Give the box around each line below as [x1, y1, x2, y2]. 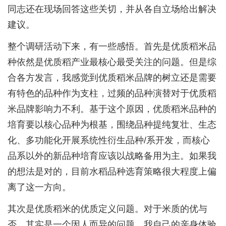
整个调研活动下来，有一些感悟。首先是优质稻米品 [8, 41, 216, 51]
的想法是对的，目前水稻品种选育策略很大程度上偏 [8, 166, 216, 177]
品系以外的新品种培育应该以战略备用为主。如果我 [8, 151, 216, 161]
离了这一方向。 [8, 182, 71, 192]
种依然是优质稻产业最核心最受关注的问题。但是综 [8, 57, 216, 67]
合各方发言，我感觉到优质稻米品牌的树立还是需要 [8, 73, 216, 83]
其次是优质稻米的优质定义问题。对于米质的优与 [8, 204, 207, 214]
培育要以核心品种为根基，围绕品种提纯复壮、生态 [8, 120, 216, 130]
